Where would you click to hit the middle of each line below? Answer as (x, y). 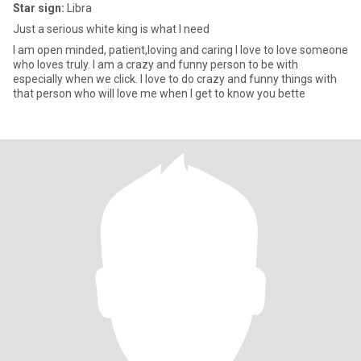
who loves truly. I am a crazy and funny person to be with (156, 64)
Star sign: (39, 8)
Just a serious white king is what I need (111, 29)
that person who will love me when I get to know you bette (159, 93)
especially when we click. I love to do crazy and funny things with (175, 79)
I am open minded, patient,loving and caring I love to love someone (180, 50)
